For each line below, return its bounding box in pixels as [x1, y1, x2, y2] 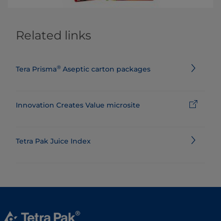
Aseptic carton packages [61, 65, 150, 74]
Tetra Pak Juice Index [16, 137, 91, 146]
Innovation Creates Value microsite [16, 101, 140, 110]
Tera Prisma [16, 65, 57, 74]
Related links [16, 28, 91, 42]
